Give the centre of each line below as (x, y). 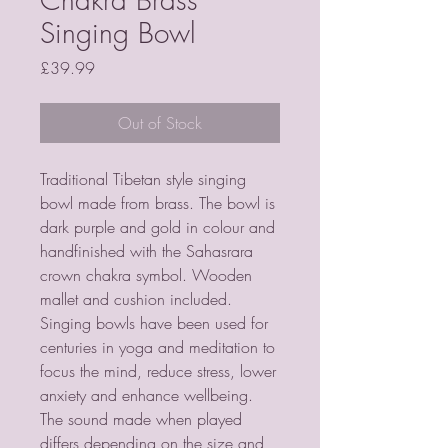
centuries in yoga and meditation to (157, 347)
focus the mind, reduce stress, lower (158, 371)
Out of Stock (160, 123)
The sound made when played (141, 419)
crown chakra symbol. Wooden (146, 275)
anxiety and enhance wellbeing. (146, 395)
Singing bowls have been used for (154, 323)
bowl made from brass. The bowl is (157, 203)
